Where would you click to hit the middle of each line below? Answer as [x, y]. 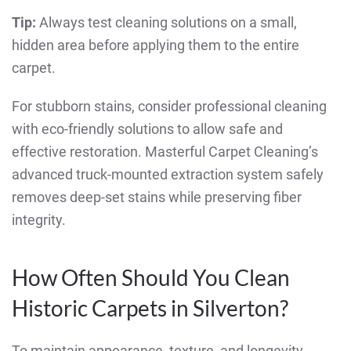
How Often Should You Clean [151, 278]
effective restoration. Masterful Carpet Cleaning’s [165, 152]
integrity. [39, 220]
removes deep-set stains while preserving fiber [157, 197]
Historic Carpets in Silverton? [150, 308]
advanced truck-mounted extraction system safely [168, 175]
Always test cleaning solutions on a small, [166, 23]
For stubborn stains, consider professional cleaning [169, 107]
